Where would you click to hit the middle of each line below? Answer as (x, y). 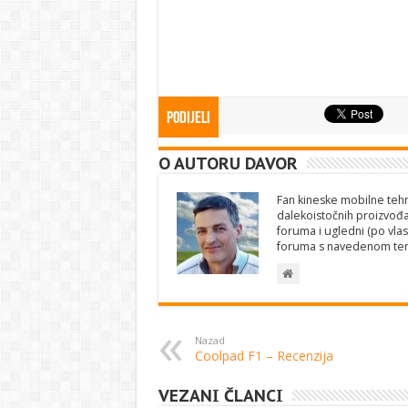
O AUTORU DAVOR (228, 163)
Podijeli (188, 119)
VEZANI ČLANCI (220, 396)
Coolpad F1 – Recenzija (264, 356)
